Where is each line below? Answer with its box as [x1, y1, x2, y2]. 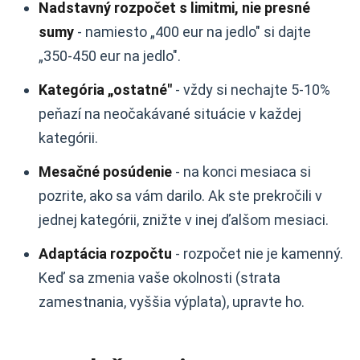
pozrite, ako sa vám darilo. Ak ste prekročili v [39, 187, 322, 204]
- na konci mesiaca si [172, 163, 311, 180]
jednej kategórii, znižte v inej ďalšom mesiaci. [39, 211, 329, 228]
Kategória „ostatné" [39, 81, 172, 98]
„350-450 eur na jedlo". [39, 47, 181, 64]
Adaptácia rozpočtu [39, 245, 172, 262]
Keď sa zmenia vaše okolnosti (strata [39, 269, 280, 286]
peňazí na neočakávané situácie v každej [39, 105, 301, 122]
